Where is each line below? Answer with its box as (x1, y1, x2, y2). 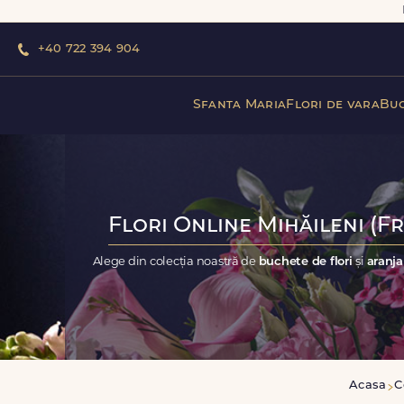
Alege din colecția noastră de (92, 255, 259, 268)
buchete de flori (258, 255, 356, 268)
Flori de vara (286, 97, 380, 112)
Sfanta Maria (192, 97, 287, 112)
